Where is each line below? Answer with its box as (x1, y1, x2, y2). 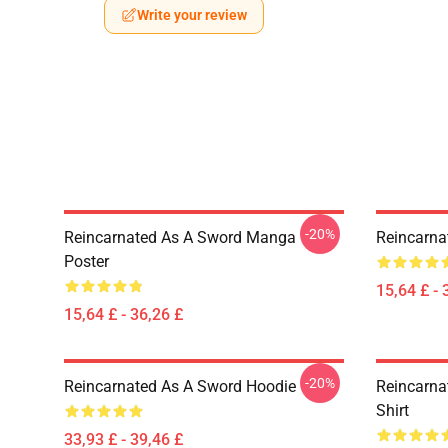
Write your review (137, 7, 247, 23)
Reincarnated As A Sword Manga (64, 228, 296, 247)
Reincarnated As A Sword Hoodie (64, 377, 296, 396)
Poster (64, 252, 109, 271)
